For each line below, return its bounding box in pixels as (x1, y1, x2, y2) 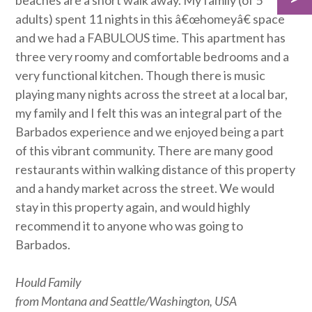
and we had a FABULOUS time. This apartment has (15, 30, 286, 45)
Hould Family (15, 274, 82, 290)
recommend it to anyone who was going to (15, 218, 244, 233)
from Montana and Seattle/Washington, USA (15, 293, 237, 309)
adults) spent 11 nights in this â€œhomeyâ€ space (15, 11, 286, 26)
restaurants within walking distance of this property (15, 162, 296, 177)
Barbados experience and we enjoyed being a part (15, 124, 285, 139)
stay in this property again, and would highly (15, 199, 251, 214)
